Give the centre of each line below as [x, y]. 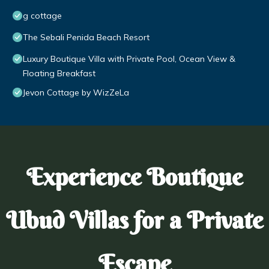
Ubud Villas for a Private [134, 220]
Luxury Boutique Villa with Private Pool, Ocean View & [129, 59]
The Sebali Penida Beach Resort [86, 38]
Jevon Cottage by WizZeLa [76, 93]
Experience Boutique [134, 177]
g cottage [42, 16]
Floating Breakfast [59, 74]
